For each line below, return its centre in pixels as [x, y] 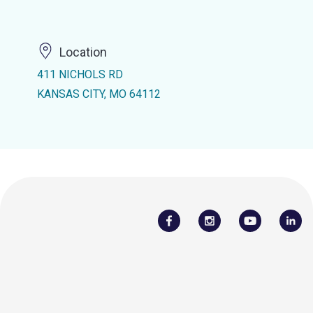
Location [83, 52]
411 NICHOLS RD [80, 74]
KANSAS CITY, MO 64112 [99, 94]
